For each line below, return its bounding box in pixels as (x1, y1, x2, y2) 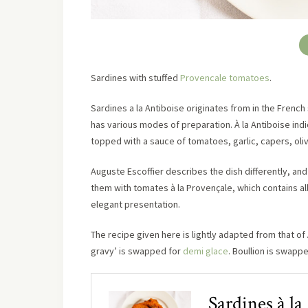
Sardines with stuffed (91, 71, 180, 84)
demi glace (183, 245, 228, 257)
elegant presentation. (91, 198, 180, 210)
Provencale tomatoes (180, 71, 269, 84)
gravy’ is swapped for (91, 245, 183, 257)
